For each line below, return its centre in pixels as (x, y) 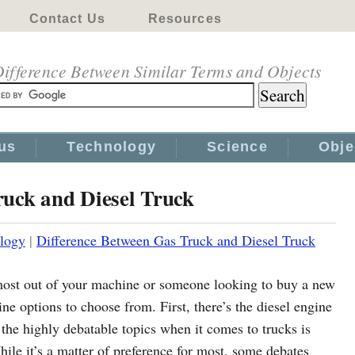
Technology (112, 147)
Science (237, 147)
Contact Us (67, 19)
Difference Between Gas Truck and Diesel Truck (176, 240)
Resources (185, 19)
